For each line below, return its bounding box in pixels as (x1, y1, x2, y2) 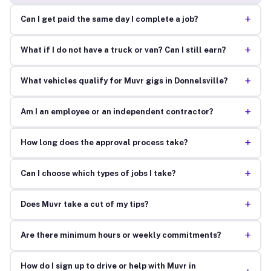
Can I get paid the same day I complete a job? (20, 15, 198, 24)
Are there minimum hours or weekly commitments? (20, 230, 221, 240)
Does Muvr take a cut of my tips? (20, 200, 149, 209)
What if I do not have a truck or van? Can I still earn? (20, 45, 226, 55)
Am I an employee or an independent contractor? (20, 107, 214, 117)
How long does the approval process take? (20, 138, 188, 148)
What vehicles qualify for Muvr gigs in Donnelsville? (20, 76, 228, 86)
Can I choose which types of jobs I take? (20, 169, 176, 178)
